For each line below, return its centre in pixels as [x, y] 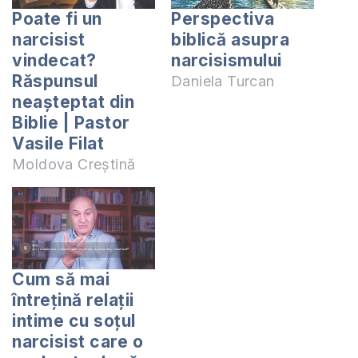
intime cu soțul [74, 320]
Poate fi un [57, 19]
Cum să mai [61, 279]
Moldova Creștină [74, 165]
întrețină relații [73, 300]
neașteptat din [73, 102]
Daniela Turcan [223, 82]
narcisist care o [78, 341]
